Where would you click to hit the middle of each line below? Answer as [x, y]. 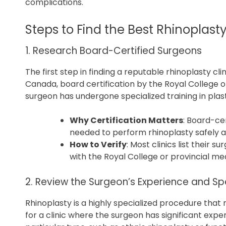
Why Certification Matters [126, 121]
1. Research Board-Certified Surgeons [114, 51]
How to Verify [98, 145]
